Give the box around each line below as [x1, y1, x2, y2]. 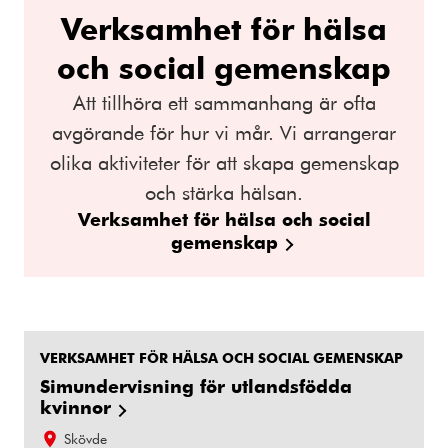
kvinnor [40, 394, 111, 418]
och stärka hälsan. [145, 178, 303, 205]
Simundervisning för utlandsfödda [40, 373, 352, 397]
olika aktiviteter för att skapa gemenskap [49, 148, 399, 175]
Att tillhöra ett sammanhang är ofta [72, 88, 376, 115]
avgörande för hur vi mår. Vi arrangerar [52, 118, 396, 145]
